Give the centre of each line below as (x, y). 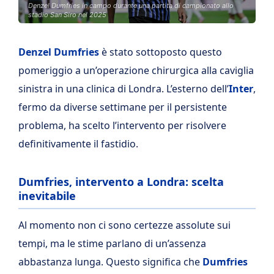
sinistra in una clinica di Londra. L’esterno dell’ (124, 89)
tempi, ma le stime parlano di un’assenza (112, 243)
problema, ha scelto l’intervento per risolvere (122, 125)
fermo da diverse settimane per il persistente (123, 107)
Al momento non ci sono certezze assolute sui (124, 225)
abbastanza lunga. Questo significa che (110, 261)
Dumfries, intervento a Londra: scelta (121, 182)
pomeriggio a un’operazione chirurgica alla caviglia (136, 70)
